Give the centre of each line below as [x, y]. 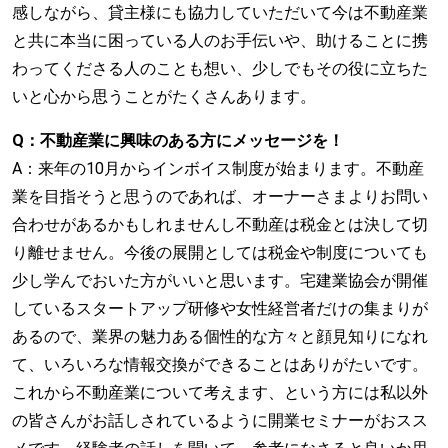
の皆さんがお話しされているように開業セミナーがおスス [220, 420]
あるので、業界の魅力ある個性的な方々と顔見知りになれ [220, 336]
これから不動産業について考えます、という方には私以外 [220, 392]
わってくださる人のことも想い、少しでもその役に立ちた [220, 68]
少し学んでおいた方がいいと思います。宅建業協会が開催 [220, 280]
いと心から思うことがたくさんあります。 [164, 96]
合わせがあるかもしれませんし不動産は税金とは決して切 [220, 224]
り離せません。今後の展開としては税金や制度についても [220, 252]
